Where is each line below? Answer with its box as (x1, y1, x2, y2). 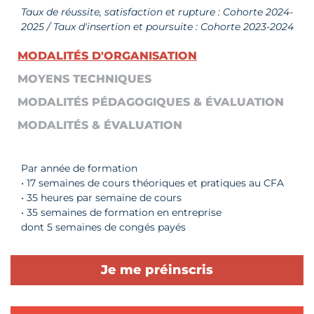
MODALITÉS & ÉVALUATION (18, 118, 182, 132)
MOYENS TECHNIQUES (18, 72, 151, 86)
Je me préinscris (101, 262, 213, 278)
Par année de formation (21, 162, 137, 175)
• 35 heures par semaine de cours (21, 191, 182, 205)
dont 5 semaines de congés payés (21, 221, 186, 234)
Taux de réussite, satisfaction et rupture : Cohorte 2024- (21, 6, 293, 19)
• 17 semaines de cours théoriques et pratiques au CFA (21, 177, 284, 190)
